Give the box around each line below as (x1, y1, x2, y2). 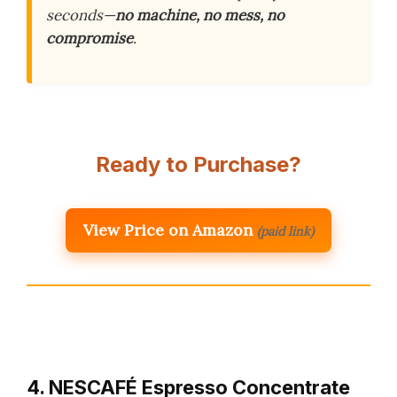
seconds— (46, 5, 115, 26)
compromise (46, 28, 133, 49)
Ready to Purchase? (96, 151, 301, 177)
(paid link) (257, 222, 314, 239)
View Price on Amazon (83, 219, 253, 240)
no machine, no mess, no (115, 5, 284, 26)
